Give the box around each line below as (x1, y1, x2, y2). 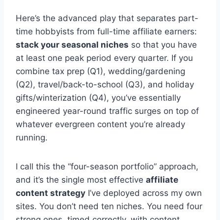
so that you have (129, 40, 197, 50)
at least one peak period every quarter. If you (16, 53, 193, 63)
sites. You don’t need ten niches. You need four (16, 201, 202, 212)
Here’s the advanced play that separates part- (16, 13, 198, 24)
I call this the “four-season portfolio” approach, (16, 162, 198, 172)
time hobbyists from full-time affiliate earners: (16, 27, 197, 37)
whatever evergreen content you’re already (16, 119, 185, 130)
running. (16, 133, 48, 143)
